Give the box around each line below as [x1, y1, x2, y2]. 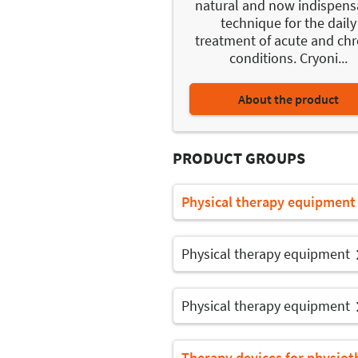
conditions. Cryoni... [229, 48, 348, 67]
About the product [238, 90, 340, 107]
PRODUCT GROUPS [173, 147, 305, 168]
